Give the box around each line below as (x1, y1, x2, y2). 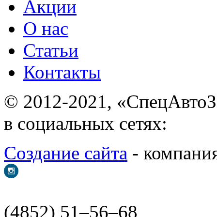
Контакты (23, 61, 101, 82)
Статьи (23, 39, 78, 61)
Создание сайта (4, 142, 127, 163)
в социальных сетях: (4, 112, 167, 134)
